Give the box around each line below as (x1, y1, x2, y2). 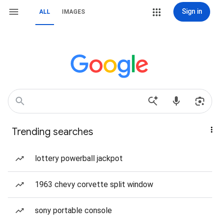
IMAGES (62, 8, 85, 15)
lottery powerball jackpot (35, 154, 123, 163)
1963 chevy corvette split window (35, 180, 153, 189)
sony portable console (35, 206, 112, 215)
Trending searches (12, 126, 93, 138)
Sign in (181, 7, 202, 15)
